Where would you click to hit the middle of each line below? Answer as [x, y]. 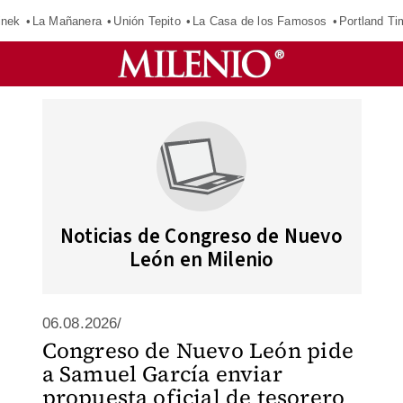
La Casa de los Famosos [260, 21]
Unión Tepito [147, 21]
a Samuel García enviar [162, 374]
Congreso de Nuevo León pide [197, 350]
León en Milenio [201, 260]
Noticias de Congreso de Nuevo [201, 236]
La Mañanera [67, 21]
